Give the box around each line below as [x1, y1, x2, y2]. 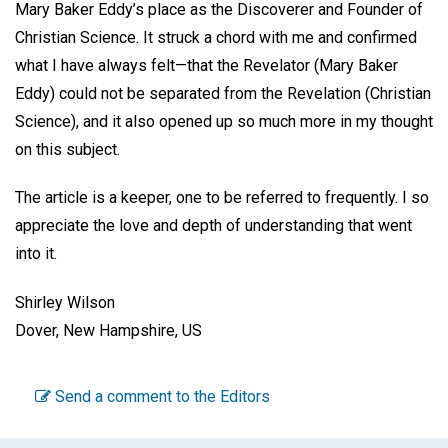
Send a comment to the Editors [51, 386, 270, 406]
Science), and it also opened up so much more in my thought [15, 111, 433, 131]
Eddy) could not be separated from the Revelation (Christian [15, 83, 431, 103]
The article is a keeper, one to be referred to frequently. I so [15, 188, 429, 208]
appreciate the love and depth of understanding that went [15, 216, 412, 236]
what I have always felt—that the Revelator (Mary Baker [15, 55, 398, 75]
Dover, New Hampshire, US [15, 321, 202, 341]
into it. [15, 244, 61, 264]
